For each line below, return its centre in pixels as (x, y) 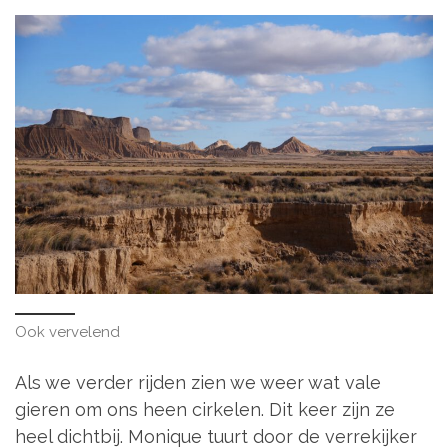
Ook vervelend (67, 332)
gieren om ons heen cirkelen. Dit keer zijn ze (205, 409)
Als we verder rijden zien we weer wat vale (198, 382)
